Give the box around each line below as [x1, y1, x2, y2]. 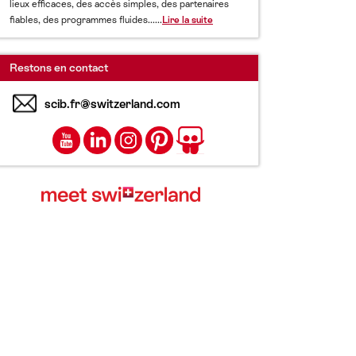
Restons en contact [10, 61, 108, 74]
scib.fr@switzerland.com [44, 96, 180, 110]
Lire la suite [162, 14, 213, 25]
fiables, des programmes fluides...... [10, 14, 162, 25]
